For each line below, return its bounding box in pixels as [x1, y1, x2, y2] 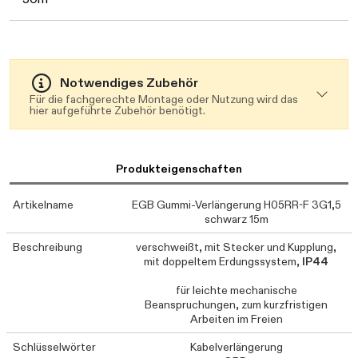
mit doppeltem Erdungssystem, [144, 254, 303, 269]
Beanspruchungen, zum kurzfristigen [145, 297, 328, 312]
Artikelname [13, 197, 74, 213]
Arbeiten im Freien [189, 312, 283, 327]
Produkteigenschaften [116, 161, 242, 177]
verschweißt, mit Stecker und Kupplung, [136, 240, 337, 255]
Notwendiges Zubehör [60, 75, 198, 91]
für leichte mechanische [175, 283, 297, 298]
